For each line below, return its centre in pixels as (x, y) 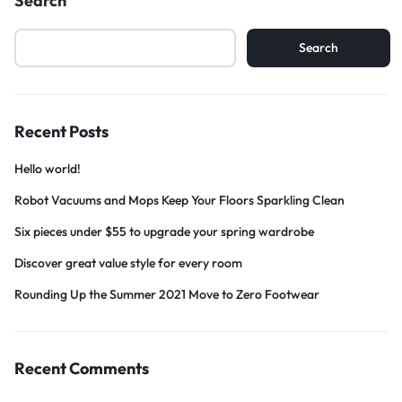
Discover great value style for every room (128, 262)
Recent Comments (82, 368)
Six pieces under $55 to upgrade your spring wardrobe (164, 231)
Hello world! (48, 168)
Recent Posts (61, 131)
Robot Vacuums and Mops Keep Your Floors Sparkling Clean (179, 200)
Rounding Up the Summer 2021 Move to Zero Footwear (167, 294)
